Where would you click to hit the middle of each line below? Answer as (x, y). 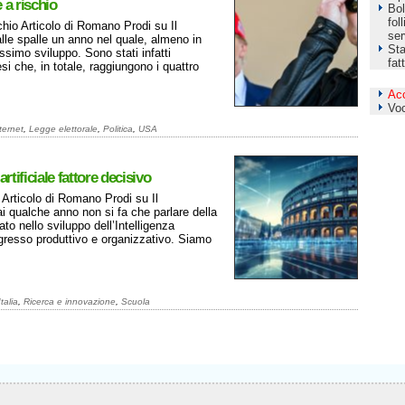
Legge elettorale (63, 129)
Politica (118, 129)
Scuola (136, 301)
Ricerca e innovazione (70, 301)
